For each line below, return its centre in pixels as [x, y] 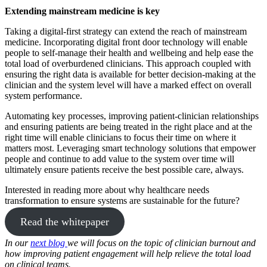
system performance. [44, 96]
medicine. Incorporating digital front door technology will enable [126, 42]
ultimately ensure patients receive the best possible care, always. [124, 170]
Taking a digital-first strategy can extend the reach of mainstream [126, 32]
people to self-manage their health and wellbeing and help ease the [129, 53]
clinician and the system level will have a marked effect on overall [128, 85]
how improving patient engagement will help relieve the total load [128, 254]
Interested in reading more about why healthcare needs [107, 190]
